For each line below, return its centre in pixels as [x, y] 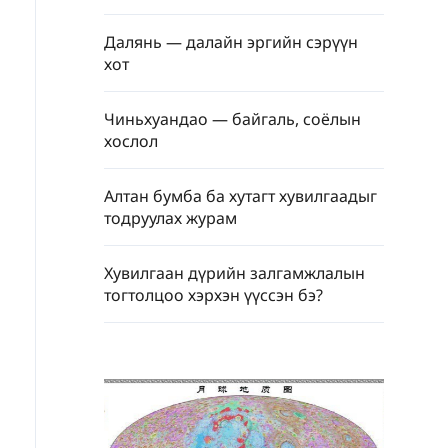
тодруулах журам [170, 218]
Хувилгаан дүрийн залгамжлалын [234, 273]
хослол [131, 141]
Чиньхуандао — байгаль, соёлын [232, 119]
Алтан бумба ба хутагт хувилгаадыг [240, 196]
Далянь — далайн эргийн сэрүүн [231, 42]
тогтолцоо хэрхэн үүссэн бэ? [213, 295]
